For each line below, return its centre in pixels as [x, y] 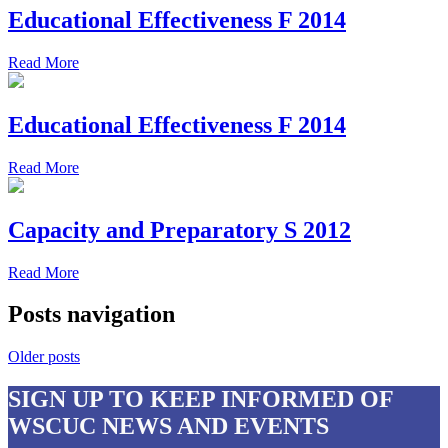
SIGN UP [55, 399]
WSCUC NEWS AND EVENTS [168, 426]
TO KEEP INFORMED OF [248, 399]
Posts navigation [91, 314]
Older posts [44, 357]
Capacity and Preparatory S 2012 [179, 229]
